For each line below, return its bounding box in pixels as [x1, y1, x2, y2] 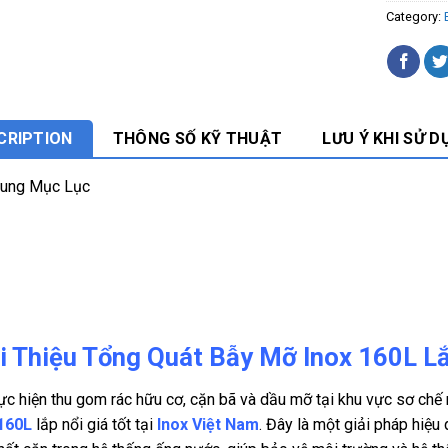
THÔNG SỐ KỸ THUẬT [112, 129, 283, 149]
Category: [385, 9, 444, 25]
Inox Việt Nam [157, 415, 260, 435]
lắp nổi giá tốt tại [32, 415, 158, 435]
